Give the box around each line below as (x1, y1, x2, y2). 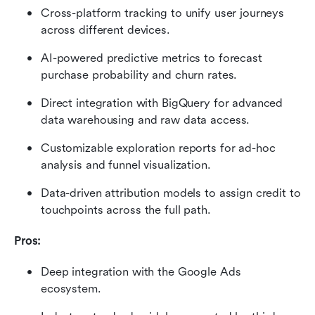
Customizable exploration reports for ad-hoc (41, 141, 276, 155)
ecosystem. (41, 281, 101, 295)
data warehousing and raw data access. (41, 112, 250, 127)
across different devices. (41, 22, 170, 37)
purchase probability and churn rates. (41, 67, 238, 82)
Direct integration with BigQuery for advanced (41, 96, 283, 110)
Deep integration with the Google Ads (41, 264, 241, 278)
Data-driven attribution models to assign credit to (41, 186, 301, 200)
